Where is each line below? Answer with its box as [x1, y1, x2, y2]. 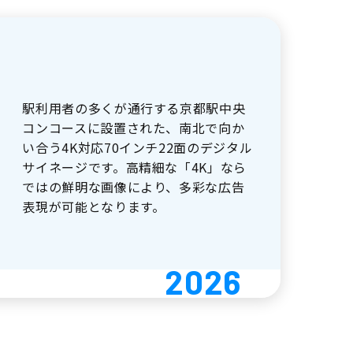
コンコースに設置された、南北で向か [22, 117, 245, 137]
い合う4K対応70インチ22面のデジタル [22, 137, 253, 157]
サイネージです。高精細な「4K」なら [22, 157, 247, 176]
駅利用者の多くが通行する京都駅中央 [22, 98, 246, 117]
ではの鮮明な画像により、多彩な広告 [22, 176, 245, 196]
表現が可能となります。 [22, 196, 165, 216]
